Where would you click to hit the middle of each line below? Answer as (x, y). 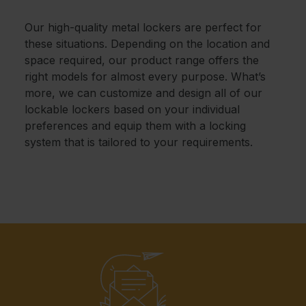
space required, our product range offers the (142, 60)
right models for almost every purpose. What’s (145, 77)
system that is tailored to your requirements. (139, 142)
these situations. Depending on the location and (147, 44)
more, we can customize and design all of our (143, 93)
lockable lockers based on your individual (132, 110)
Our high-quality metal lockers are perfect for (143, 28)
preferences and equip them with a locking (135, 126)
